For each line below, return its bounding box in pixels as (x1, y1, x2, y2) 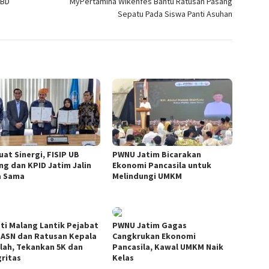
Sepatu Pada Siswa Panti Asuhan (118, 8, 233, 20)
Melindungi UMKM (112, 171, 183, 182)
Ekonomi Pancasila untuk (112, 160, 212, 171)
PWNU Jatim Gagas (112, 220, 187, 231)
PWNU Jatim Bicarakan (112, 149, 202, 160)
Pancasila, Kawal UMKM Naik (112, 241, 224, 253)
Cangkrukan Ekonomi (112, 231, 196, 242)
